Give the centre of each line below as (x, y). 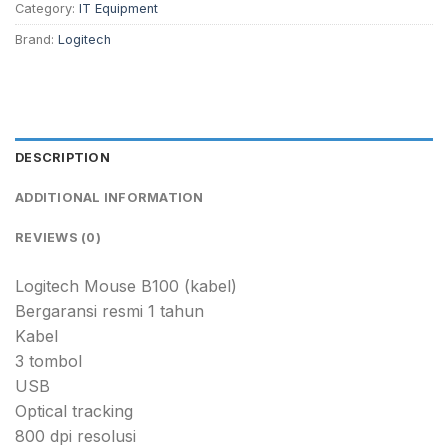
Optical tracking (74, 410)
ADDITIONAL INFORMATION (109, 197)
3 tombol (48, 360)
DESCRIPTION (62, 157)
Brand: (36, 40)
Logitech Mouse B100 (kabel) (126, 285)
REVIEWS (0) (58, 237)
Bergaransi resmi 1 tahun (109, 310)
